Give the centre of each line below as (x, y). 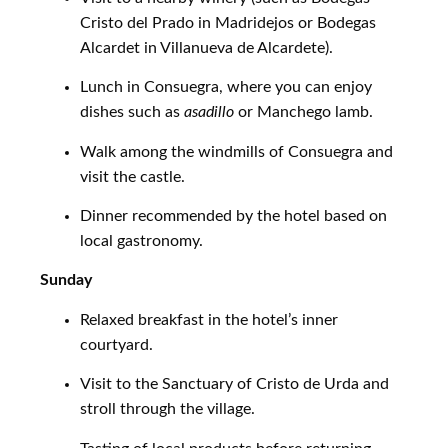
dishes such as (132, 112)
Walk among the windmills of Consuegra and (236, 151)
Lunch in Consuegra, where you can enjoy (226, 87)
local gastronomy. (141, 240)
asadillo (209, 112)
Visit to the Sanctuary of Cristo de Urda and (234, 384)
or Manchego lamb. (303, 112)
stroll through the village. (167, 409)
